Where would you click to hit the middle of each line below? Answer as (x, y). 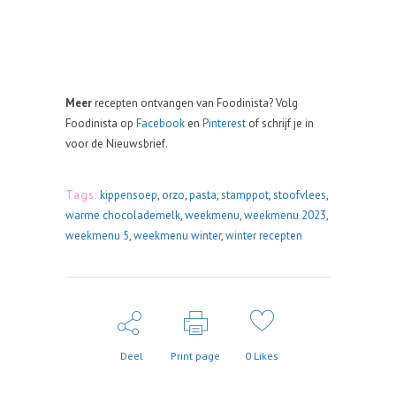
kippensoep (129, 195)
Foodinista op (101, 123)
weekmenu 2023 (285, 215)
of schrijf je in (280, 123)
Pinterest (224, 123)
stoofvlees (300, 195)
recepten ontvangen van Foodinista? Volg (196, 103)
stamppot (245, 195)
